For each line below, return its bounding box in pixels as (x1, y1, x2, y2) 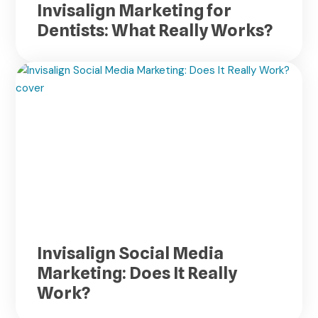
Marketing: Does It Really (37, 262, 238, 283)
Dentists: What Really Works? (37, 19, 273, 40)
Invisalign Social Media (37, 242, 224, 263)
